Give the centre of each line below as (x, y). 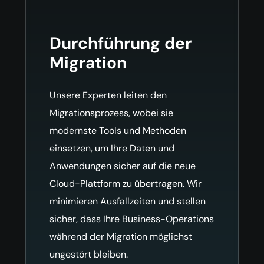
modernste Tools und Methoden (118, 130)
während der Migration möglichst (121, 236)
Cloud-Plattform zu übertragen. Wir (125, 183)
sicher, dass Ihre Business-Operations (131, 219)
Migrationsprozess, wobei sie (111, 113)
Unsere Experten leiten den (108, 95)
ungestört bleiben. (88, 254)
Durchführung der (120, 43)
